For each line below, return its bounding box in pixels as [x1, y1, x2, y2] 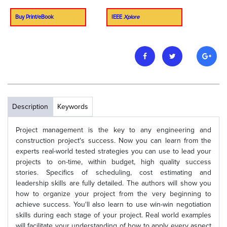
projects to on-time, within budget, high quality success [16, 158, 211, 166]
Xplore [124, 14, 139, 20]
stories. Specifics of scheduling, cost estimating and [16, 168, 211, 177]
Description [12, 102, 48, 111]
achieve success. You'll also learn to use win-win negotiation [16, 200, 211, 209]
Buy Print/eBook [15, 14, 54, 20]
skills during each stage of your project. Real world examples [16, 211, 211, 219]
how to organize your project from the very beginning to [16, 190, 211, 198]
